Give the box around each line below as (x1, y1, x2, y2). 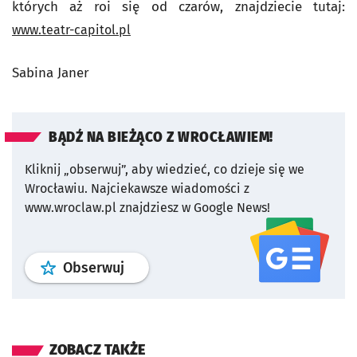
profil (124, 258, 159, 276)
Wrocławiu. (25, 181, 88, 196)
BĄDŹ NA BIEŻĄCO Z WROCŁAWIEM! (49, 129, 273, 146)
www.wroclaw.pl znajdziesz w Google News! (25, 200, 270, 215)
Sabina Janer (12, 65, 89, 81)
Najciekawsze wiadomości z (91, 181, 249, 196)
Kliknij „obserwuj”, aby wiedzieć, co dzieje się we (25, 162, 304, 177)
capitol (74, 22, 116, 37)
